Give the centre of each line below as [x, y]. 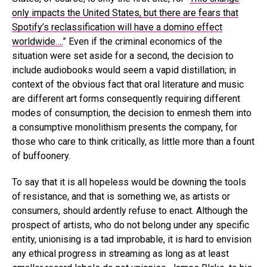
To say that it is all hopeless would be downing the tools [129, 182]
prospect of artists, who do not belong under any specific [131, 225]
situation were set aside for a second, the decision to [123, 55]
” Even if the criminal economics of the [142, 41]
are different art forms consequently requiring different [126, 98]
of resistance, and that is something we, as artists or [121, 196]
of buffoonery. [41, 156]
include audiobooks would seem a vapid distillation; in [124, 70]
